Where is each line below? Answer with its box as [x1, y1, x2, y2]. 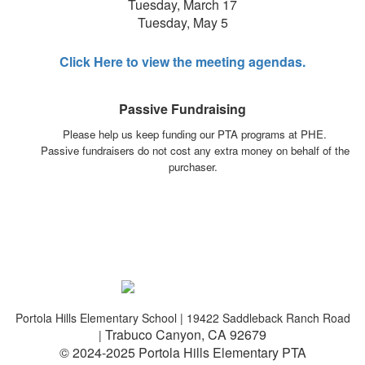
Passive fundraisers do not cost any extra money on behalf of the [40, 142, 350, 158]
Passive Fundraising [119, 99, 246, 118]
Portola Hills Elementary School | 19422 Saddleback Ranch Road [15, 309, 350, 326]
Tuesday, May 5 [137, 12, 228, 32]
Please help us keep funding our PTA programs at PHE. [63, 125, 327, 142]
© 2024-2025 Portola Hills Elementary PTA [59, 342, 306, 362]
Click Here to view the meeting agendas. [59, 51, 306, 71]
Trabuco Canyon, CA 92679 [105, 324, 266, 344]
